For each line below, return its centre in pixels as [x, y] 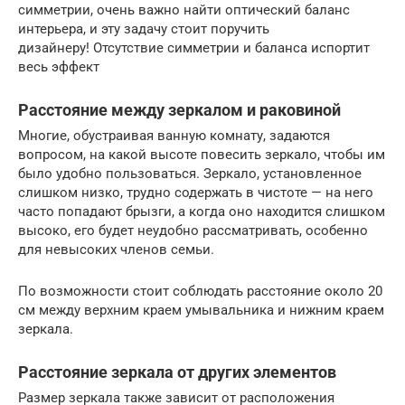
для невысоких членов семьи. [118, 250]
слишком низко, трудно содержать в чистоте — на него [196, 193]
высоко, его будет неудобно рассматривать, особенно [193, 231]
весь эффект [59, 67]
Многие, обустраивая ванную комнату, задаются [174, 136]
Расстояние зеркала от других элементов [177, 372]
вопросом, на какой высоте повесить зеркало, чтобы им [202, 155]
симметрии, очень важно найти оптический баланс [184, 10]
